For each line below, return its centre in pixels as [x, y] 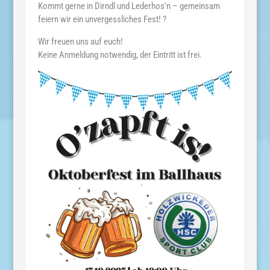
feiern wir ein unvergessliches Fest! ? [102, 19]
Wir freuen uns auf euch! [80, 41]
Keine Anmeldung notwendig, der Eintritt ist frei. [120, 55]
